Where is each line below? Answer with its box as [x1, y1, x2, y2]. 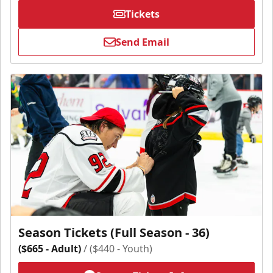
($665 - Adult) [18, 241, 81, 255]
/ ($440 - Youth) [83, 241, 152, 255]
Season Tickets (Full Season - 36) [18, 224, 210, 241]
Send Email [116, 35, 169, 49]
